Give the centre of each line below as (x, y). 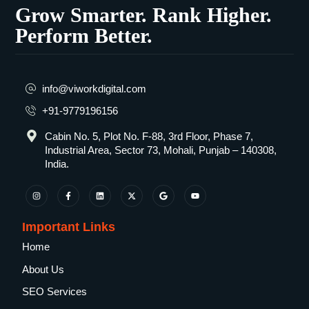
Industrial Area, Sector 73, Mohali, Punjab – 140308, (160, 150)
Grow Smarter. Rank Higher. (144, 14)
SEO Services (55, 292)
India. (57, 164)
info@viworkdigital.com (94, 88)
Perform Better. (84, 35)
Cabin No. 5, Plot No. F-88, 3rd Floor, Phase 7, (149, 137)
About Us (43, 269)
